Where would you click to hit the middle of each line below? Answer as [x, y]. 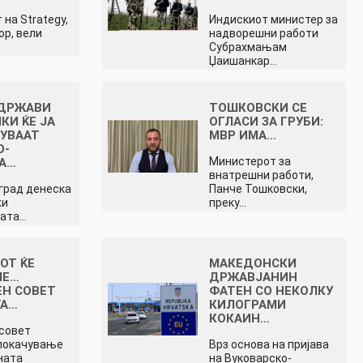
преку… [228, 202]
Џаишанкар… [243, 60]
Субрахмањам [248, 47]
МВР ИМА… [243, 135]
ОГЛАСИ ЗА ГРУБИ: [267, 121]
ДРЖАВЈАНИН [254, 277]
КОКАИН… [240, 318]
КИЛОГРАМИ [248, 304]
